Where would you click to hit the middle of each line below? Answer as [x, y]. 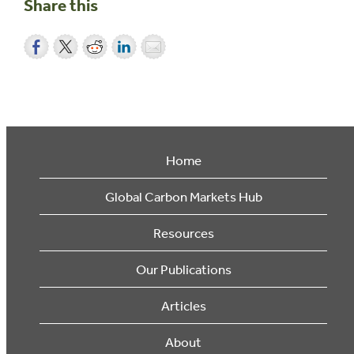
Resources [183, 233]
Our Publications [183, 269]
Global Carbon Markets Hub [183, 197]
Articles [183, 306]
